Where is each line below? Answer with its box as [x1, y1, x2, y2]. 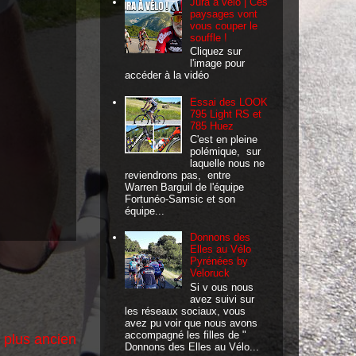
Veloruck [190, 267, 230, 280]
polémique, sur [190, 145, 261, 158]
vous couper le [190, 19, 258, 32]
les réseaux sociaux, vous [125, 305, 246, 318]
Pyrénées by [190, 255, 249, 268]
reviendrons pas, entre [125, 169, 231, 182]
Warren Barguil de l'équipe [125, 181, 245, 194]
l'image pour [190, 57, 246, 70]
